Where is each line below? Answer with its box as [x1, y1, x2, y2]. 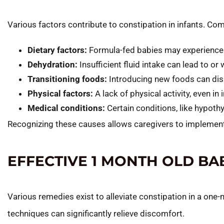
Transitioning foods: [27, 73, 107, 84]
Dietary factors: [27, 44, 87, 55]
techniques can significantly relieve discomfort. [7, 208, 184, 218]
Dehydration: [27, 59, 77, 69]
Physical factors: [27, 88, 93, 98]
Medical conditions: [27, 102, 105, 113]
